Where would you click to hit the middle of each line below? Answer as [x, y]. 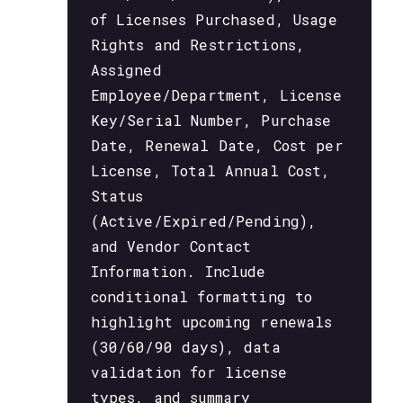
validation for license [188, 372]
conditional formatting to [201, 297]
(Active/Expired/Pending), [204, 221]
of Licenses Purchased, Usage [214, 20]
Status [117, 196]
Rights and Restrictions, [198, 45]
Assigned [126, 70]
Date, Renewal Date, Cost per [217, 146]
